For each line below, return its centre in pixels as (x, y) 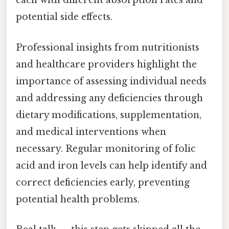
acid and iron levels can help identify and (111, 165)
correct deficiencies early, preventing (103, 182)
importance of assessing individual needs (111, 81)
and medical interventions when (91, 132)
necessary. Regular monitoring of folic (106, 148)
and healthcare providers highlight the (106, 64)
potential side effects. (64, 17)
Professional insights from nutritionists (108, 47)
